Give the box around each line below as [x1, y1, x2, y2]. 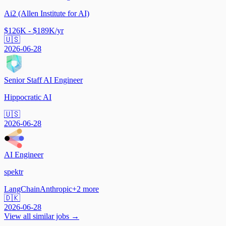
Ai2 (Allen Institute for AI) [4, 9, 89, 18]
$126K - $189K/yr [4, 26, 64, 35]
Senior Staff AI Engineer [4, 76, 83, 85]
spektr [4, 167, 23, 177]
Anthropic [40, 185, 72, 194]
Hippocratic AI [4, 93, 51, 102]
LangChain [4, 185, 40, 194]
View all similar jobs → [4, 212, 79, 221]
